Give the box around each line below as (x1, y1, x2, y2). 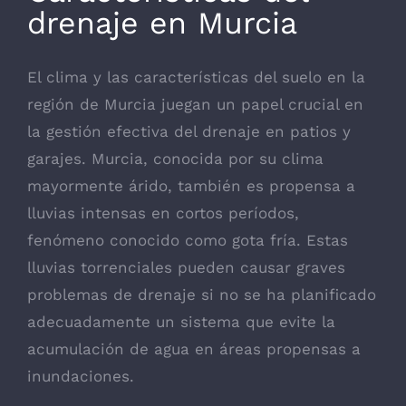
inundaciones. (27, 366, 134, 385)
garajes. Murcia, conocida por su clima (27, 149, 324, 168)
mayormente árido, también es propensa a (27, 176, 355, 195)
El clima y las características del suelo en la (27, 67, 365, 86)
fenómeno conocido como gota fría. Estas (27, 230, 348, 249)
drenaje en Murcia (27, 4, 297, 41)
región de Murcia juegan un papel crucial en (27, 94, 363, 113)
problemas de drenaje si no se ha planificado (27, 285, 376, 304)
